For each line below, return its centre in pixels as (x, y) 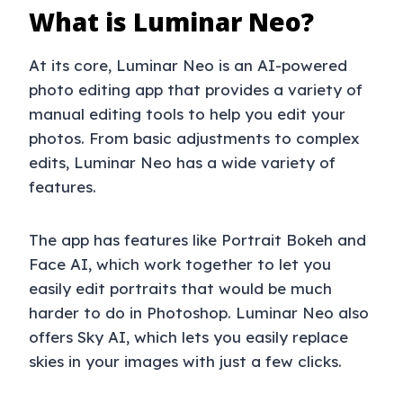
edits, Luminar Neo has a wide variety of (182, 162)
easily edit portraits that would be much (180, 288)
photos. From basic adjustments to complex (194, 138)
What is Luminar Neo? (171, 21)
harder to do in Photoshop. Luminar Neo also (199, 312)
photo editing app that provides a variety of (196, 89)
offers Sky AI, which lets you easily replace (188, 336)
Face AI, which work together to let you (180, 264)
